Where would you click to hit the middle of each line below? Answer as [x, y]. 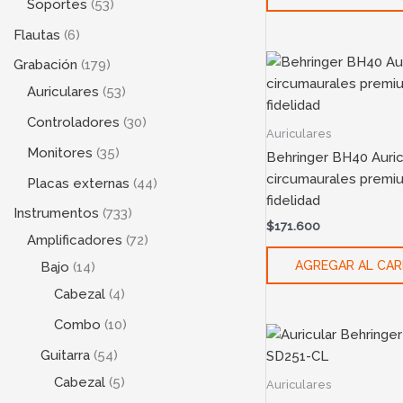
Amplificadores [75, 241]
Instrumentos [56, 214]
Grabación [45, 65]
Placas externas [78, 183]
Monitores [60, 152]
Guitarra [65, 355]
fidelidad [293, 201]
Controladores [73, 123]
